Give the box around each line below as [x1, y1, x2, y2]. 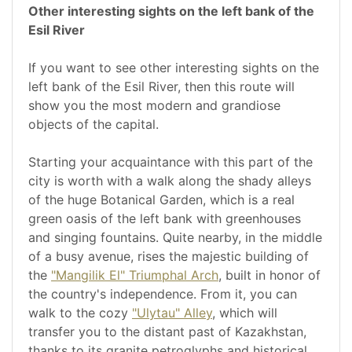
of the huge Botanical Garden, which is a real [28, 192, 295, 208]
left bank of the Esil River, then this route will [28, 79, 295, 95]
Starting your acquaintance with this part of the [28, 154, 313, 170]
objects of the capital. [28, 116, 159, 133]
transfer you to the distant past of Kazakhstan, [28, 324, 306, 340]
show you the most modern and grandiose [28, 97, 280, 114]
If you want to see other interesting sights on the [28, 60, 319, 76]
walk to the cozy [28, 305, 132, 321]
